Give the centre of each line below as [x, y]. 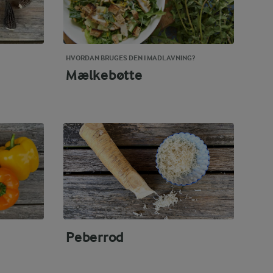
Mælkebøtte [104, 75]
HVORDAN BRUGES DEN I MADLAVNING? [130, 58]
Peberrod [95, 237]
